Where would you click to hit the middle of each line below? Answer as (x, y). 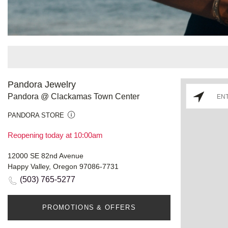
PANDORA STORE (36, 115)
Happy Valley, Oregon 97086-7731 (63, 166)
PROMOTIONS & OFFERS (89, 207)
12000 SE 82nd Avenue (46, 155)
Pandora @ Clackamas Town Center (74, 96)
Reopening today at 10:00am (55, 135)
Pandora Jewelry (42, 84)
